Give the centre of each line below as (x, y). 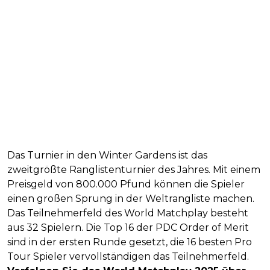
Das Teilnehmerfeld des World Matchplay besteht (128, 213)
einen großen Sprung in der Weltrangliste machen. (131, 198)
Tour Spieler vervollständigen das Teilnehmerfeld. (128, 256)
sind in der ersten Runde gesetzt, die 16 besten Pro (130, 242)
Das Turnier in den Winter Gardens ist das (107, 155)
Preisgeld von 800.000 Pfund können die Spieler (126, 184)
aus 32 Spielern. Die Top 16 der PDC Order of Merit (128, 227)
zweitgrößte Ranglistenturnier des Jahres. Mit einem (134, 169)
